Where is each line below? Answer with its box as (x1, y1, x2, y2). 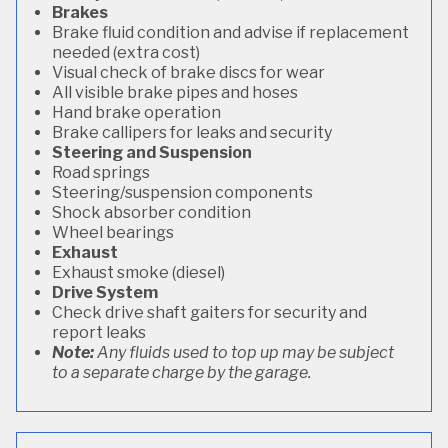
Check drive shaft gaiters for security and (52, 303, 367, 322)
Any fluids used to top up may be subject (94, 343, 394, 362)
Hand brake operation (52, 103, 221, 122)
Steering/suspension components (52, 183, 313, 202)
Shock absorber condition (52, 203, 251, 222)
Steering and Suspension (52, 143, 252, 162)
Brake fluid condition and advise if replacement (52, 23, 409, 42)
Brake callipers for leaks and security (52, 123, 332, 142)
